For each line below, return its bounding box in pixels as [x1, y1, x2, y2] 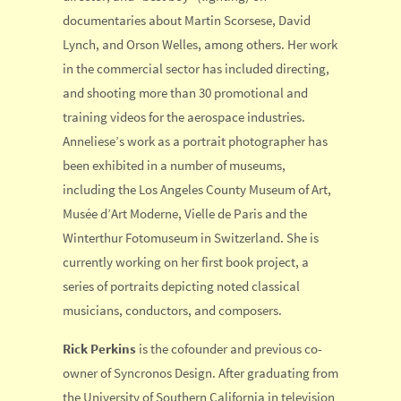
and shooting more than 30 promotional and [63, 84, 308, 102]
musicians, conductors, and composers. [63, 302, 282, 320]
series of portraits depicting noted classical [63, 277, 300, 295]
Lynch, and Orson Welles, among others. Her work [63, 36, 337, 54]
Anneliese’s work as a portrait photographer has [63, 132, 328, 150]
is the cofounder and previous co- [136, 339, 322, 357]
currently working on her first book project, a [63, 253, 309, 271]
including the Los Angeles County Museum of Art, [63, 181, 331, 199]
